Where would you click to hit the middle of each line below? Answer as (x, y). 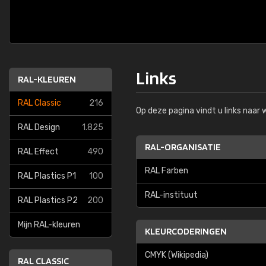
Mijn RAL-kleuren (49, 225)
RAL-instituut (171, 195)
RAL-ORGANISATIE (183, 147)
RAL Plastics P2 (48, 200)
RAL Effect (38, 152)
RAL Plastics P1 (47, 176)
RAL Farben (167, 171)
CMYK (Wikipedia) (177, 255)
